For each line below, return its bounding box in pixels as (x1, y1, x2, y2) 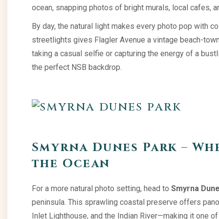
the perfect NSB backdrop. (32, 63, 122, 72)
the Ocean (32, 155, 110, 172)
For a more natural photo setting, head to (32, 183, 171, 193)
